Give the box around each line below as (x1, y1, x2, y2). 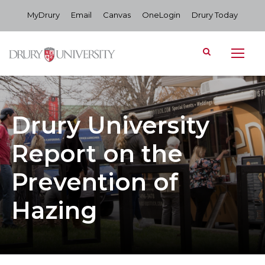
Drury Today (192, 10, 238, 20)
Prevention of (11, 167, 178, 196)
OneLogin (142, 10, 180, 20)
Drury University (11, 111, 209, 140)
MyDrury (27, 10, 60, 20)
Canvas (103, 10, 131, 20)
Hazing (11, 196, 97, 225)
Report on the (11, 139, 183, 168)
